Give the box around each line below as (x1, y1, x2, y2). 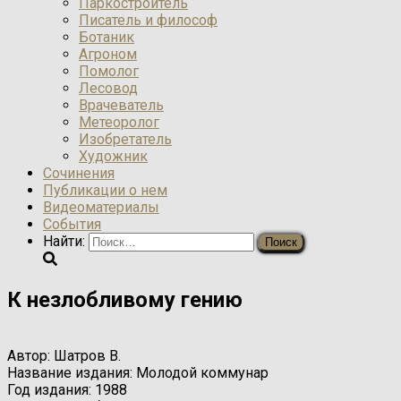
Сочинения (43, 165, 115, 182)
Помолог (79, 63, 139, 80)
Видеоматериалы (43, 199, 159, 216)
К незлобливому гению (7, 286, 243, 312)
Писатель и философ (79, 12, 218, 29)
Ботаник (79, 29, 134, 46)
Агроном (79, 46, 137, 63)
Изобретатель (79, 131, 172, 148)
